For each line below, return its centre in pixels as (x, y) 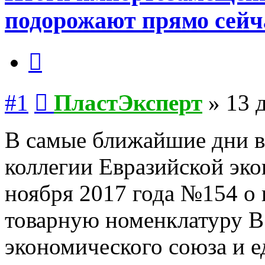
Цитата (56, 50)
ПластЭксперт (128, 103)
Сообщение (71, 91)
